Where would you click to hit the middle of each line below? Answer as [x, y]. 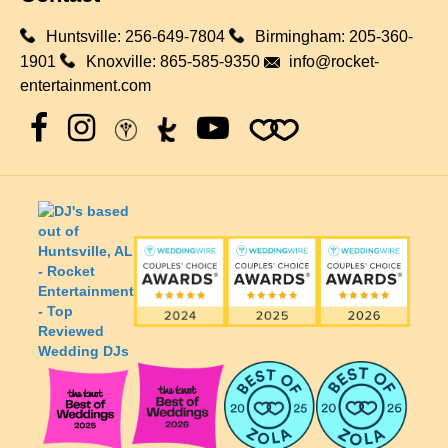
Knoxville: [123, 62]
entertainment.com [85, 86]
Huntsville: [85, 37]
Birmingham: [302, 37]
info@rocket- [334, 62]
